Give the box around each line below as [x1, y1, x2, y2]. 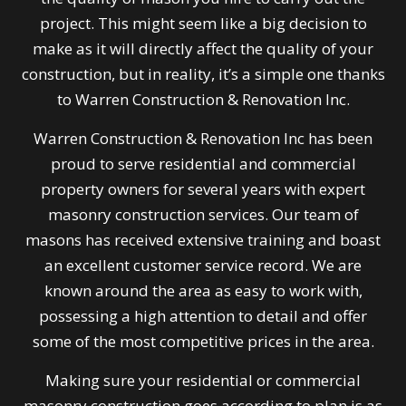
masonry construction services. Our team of [47, 204, 359, 226]
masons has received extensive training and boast [25, 229, 381, 251]
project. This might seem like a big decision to [39, 13, 367, 34]
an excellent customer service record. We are [44, 255, 362, 276]
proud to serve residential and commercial [50, 153, 356, 175]
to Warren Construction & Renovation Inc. [56, 89, 350, 111]
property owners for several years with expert [41, 179, 365, 200]
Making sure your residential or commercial [45, 370, 361, 391]
